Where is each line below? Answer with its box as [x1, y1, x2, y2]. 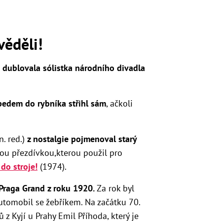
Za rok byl [97, 183, 134, 194]
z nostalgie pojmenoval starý [27, 133, 137, 145]
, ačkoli [106, 98, 133, 110]
